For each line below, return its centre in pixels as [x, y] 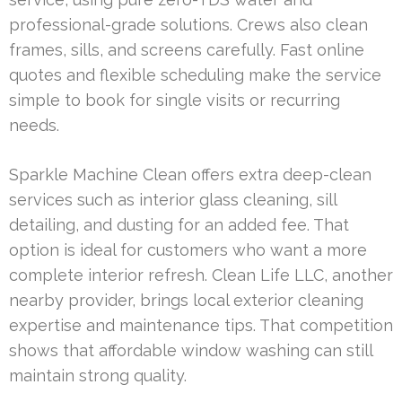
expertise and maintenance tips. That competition [201, 325]
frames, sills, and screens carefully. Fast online [187, 49]
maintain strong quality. [98, 375]
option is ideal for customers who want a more [188, 249]
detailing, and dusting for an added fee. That [179, 224]
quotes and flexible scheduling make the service [195, 74]
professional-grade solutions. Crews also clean [188, 24]
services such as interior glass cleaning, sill [173, 199]
